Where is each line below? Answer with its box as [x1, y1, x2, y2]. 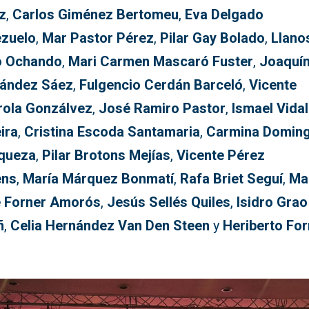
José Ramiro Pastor [99, 100, 226, 117]
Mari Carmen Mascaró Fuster [68, 53, 254, 70]
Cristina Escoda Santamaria [24, 123, 201, 141]
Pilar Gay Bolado [160, 30, 266, 47]
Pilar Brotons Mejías [42, 147, 171, 164]
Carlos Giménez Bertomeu [12, 6, 179, 23]
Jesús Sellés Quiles [107, 194, 231, 211]
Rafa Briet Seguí [180, 170, 283, 188]
